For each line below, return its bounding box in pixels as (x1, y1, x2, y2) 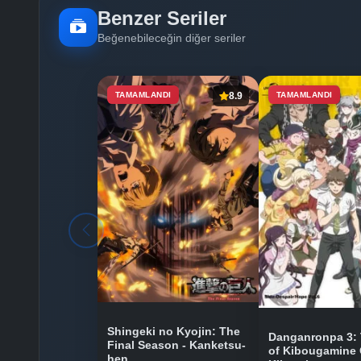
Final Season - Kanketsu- (107, 338, 246, 351)
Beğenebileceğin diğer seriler (98, 31, 246, 45)
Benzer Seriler (98, 7, 226, 30)
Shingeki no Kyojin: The (107, 325, 240, 338)
